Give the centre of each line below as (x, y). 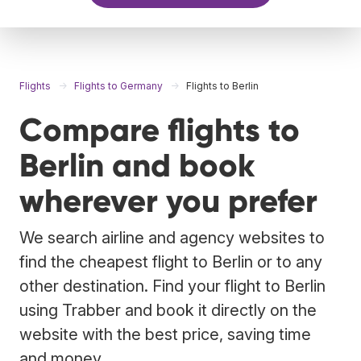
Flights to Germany (118, 85)
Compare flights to (160, 130)
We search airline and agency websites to (172, 237)
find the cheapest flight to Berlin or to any (171, 261)
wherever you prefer (168, 201)
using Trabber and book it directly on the (168, 310)
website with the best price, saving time (165, 334)
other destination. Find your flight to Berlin (172, 286)
